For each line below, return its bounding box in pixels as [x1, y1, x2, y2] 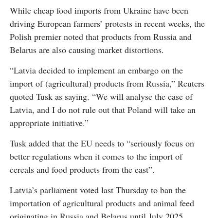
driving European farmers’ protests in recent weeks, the [10, 18, 205, 30]
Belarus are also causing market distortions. [10, 44, 164, 56]
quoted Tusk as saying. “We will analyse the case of [10, 91, 193, 103]
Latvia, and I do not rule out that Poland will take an [10, 104, 196, 116]
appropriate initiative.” [10, 117, 89, 129]
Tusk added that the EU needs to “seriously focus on [10, 137, 194, 149]
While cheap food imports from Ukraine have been [10, 4, 188, 17]
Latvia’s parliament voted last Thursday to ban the [10, 184, 186, 196]
